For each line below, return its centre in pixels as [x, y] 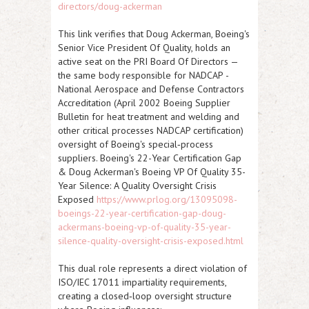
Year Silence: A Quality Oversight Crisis [137, 186]
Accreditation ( [87, 103]
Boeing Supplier [196, 103]
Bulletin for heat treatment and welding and [149, 117]
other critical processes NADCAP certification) [151, 131]
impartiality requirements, [173, 282]
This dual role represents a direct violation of [152, 269]
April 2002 [139, 103]
